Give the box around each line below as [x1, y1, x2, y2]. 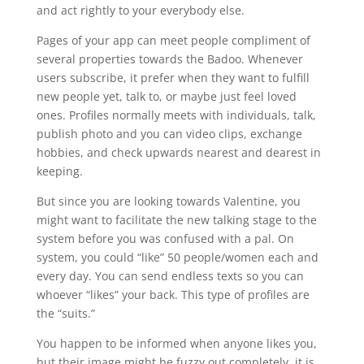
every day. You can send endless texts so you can [36, 268, 304, 284]
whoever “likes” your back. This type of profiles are [36, 287, 310, 302]
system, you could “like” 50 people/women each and [36, 249, 318, 265]
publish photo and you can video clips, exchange [36, 126, 302, 141]
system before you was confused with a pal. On [36, 231, 294, 246]
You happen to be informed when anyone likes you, [36, 336, 317, 351]
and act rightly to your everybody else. [36, 2, 245, 18]
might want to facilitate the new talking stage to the [36, 212, 317, 227]
